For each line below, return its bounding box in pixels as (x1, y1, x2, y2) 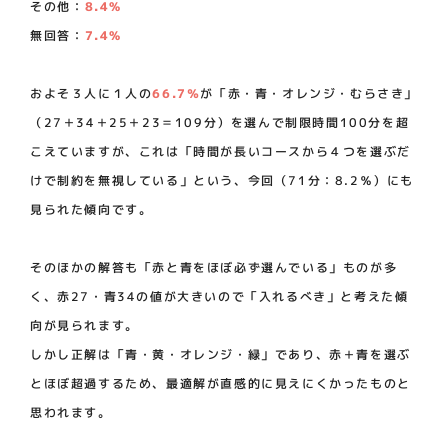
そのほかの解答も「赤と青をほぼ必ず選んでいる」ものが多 (29, 258, 398, 276)
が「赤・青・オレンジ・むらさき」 (200, 84, 419, 102)
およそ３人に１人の (30, 84, 153, 102)
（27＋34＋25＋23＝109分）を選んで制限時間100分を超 (30, 113, 410, 131)
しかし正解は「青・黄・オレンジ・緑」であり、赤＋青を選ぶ (29, 345, 411, 363)
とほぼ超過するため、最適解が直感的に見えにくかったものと (29, 374, 411, 392)
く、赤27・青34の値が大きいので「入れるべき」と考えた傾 (29, 287, 409, 305)
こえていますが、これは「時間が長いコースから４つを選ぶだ (30, 142, 411, 160)
